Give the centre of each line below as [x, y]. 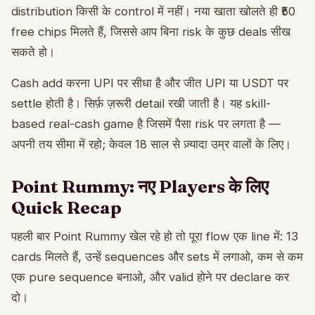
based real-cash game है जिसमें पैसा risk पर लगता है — [146, 123]
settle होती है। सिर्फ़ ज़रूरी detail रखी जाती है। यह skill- [141, 103]
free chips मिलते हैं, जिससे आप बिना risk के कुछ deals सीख [151, 31]
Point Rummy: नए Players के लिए [140, 186]
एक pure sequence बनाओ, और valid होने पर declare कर [150, 277]
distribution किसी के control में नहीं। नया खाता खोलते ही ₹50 [153, 11]
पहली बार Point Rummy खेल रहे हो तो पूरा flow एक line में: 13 [155, 236]
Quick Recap [66, 207]
